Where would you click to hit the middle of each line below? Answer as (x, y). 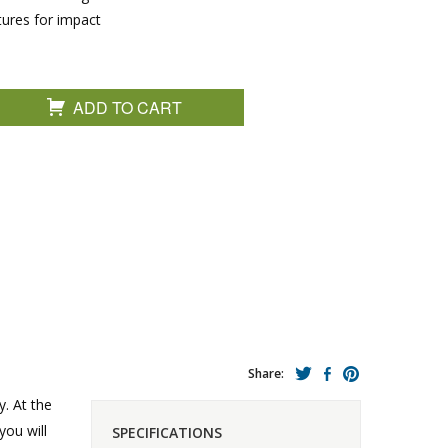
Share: (266, 373)
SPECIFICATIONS (167, 432)
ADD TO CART (128, 107)
